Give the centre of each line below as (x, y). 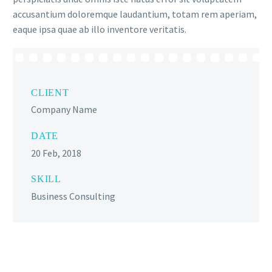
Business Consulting (73, 196)
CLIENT (50, 92)
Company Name (64, 110)
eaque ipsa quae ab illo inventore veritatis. (100, 29)
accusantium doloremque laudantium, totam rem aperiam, (135, 14)
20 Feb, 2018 (56, 153)
